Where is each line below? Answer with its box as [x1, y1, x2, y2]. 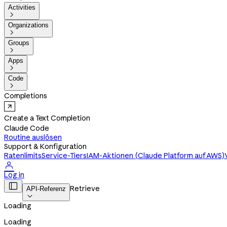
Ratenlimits [4, 151, 42, 160]
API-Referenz [26, 185, 66, 193]
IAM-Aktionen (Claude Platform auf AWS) [87, 151, 224, 160]
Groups [8, 39, 29, 47]
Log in [4, 170, 24, 179]
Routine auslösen [4, 133, 62, 142]
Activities [8, 4, 35, 11]
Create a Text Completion [4, 113, 90, 123]
